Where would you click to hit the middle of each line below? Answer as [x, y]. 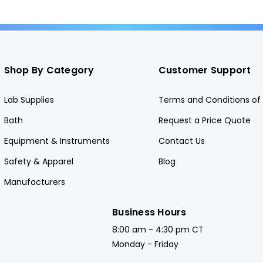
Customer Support [205, 70]
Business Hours [149, 212]
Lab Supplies [29, 100]
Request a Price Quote [204, 120]
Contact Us [181, 141]
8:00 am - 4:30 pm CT [158, 230]
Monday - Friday [146, 244]
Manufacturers [34, 182]
